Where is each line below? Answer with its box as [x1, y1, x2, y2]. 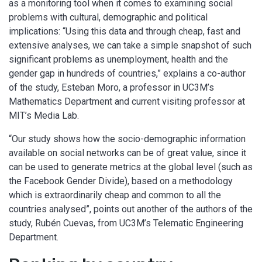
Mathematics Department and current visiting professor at [9, 95, 245, 107]
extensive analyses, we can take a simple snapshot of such [9, 39, 251, 51]
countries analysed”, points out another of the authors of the [9, 203, 253, 215]
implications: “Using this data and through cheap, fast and [9, 25, 240, 37]
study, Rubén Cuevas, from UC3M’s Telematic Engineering [9, 217, 243, 229]
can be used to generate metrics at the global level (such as [9, 161, 253, 173]
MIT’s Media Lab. [9, 109, 79, 121]
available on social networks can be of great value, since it [9, 147, 246, 158]
